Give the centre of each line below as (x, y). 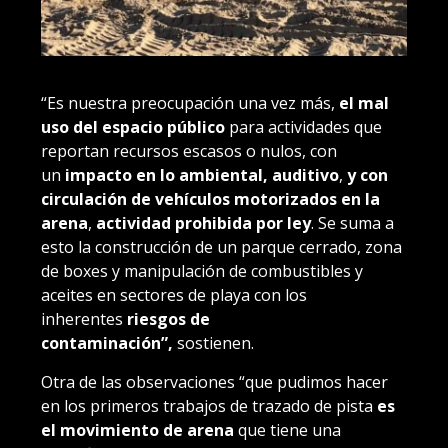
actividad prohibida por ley (203, 222)
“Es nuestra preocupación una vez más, (190, 102)
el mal (364, 102)
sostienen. (215, 342)
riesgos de (168, 318)
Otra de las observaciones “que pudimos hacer (214, 381)
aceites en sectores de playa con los (174, 294)
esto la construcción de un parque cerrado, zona (221, 246)
